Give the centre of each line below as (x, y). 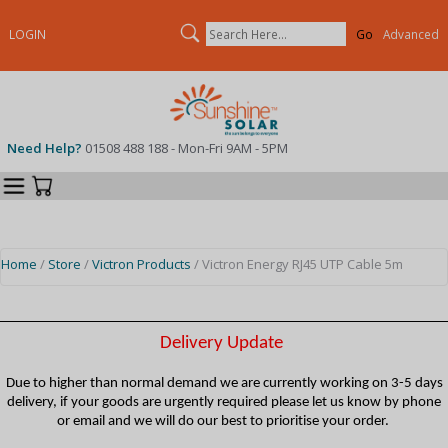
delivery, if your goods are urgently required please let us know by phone (224, 402)
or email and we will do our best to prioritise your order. (224, 421)
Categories (91, 178)
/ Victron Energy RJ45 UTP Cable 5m (297, 264)
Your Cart (114, 182)
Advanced (410, 34)
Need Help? (45, 147)
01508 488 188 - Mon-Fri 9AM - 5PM (186, 147)
